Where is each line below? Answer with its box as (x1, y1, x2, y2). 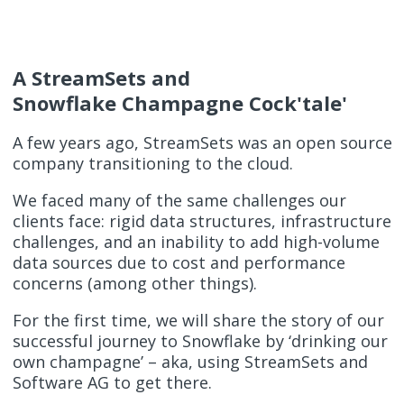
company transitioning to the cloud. (12, 151, 293, 174)
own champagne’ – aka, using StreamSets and (12, 350, 368, 372)
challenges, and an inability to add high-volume (12, 230, 380, 252)
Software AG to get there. (12, 371, 212, 393)
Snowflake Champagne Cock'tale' (12, 88, 347, 116)
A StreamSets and (12, 63, 190, 91)
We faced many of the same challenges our (12, 188, 346, 211)
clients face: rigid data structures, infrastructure (12, 209, 391, 232)
